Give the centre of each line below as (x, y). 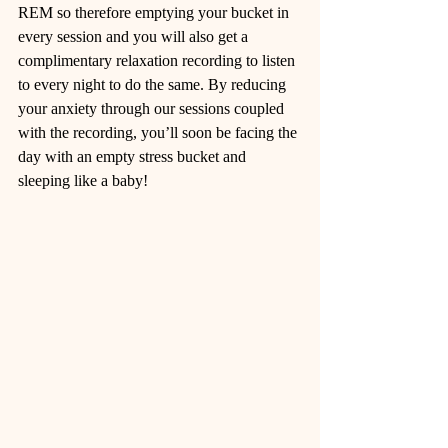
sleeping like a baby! (87, 180)
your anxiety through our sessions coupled (153, 108)
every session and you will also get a (135, 36)
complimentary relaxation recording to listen (158, 60)
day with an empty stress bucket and (134, 156)
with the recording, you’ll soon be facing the (159, 132)
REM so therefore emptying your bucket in (155, 12)
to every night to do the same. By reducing (154, 84)
